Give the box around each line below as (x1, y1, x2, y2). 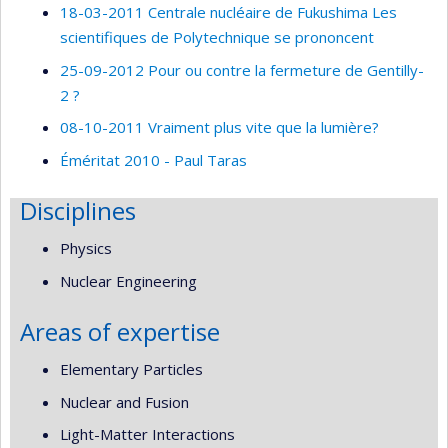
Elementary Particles (60, 359, 203, 379)
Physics (60, 238, 112, 258)
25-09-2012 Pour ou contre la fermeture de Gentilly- (60, 59, 424, 80)
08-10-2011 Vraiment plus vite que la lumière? (60, 117, 379, 137)
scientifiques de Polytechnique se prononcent (60, 27, 374, 47)
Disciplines (20, 193, 136, 227)
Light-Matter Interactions (60, 424, 235, 444)
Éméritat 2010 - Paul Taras (60, 149, 247, 170)
